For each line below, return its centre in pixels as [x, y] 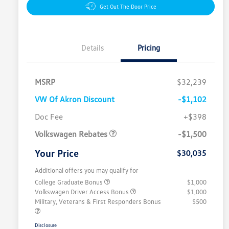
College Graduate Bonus [70, 182]
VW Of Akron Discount [75, 99]
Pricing [149, 47]
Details [93, 47]
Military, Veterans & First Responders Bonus [98, 201]
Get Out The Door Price [128, 6]
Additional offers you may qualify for [87, 170]
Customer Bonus [100, 106]
